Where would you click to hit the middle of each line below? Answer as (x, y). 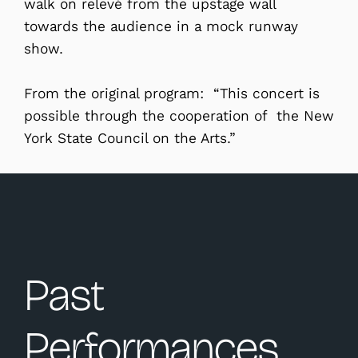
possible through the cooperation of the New (179, 116)
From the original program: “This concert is (172, 94)
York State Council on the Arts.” (130, 139)
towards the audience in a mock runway (161, 27)
